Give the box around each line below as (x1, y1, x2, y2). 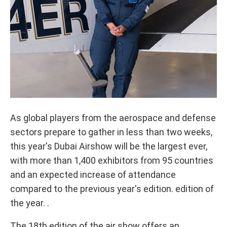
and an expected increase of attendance (10, 169, 176, 180)
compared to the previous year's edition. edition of (10, 183, 214, 194)
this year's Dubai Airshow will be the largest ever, (10, 141, 207, 152)
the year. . (10, 198, 49, 208)
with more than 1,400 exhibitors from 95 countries (10, 155, 213, 166)
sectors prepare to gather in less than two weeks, (10, 127, 212, 137)
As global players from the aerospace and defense (10, 112, 216, 123)
